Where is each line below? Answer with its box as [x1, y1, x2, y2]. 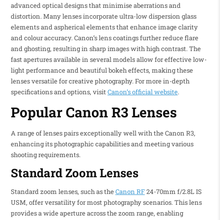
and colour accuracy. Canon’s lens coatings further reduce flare [10, 33, 198, 43]
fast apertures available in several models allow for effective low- [10, 55, 207, 64]
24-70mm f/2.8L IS [144, 187, 202, 196]
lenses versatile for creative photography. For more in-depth [10, 77, 190, 86]
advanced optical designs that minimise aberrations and [10, 1, 181, 10]
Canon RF [115, 187, 145, 196]
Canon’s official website [107, 87, 178, 97]
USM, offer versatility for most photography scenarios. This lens [10, 197, 202, 207]
